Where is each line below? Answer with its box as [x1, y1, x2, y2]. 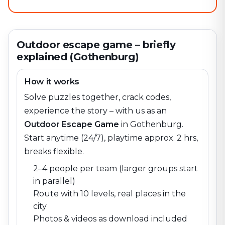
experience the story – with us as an [24, 106, 167, 116]
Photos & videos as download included [33, 214, 187, 223]
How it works [24, 76, 79, 86]
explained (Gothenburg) [17, 51, 139, 63]
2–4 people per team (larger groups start [33, 164, 198, 173]
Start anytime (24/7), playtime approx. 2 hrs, [24, 133, 198, 143]
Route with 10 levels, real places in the [33, 189, 186, 198]
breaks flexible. [24, 147, 84, 156]
